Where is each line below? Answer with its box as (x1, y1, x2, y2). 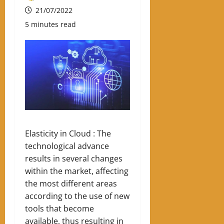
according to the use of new (25, 190, 129, 201)
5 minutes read (25, 19, 76, 29)
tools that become (25, 202, 94, 214)
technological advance (25, 140, 109, 151)
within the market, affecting (25, 165, 128, 176)
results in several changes (25, 152, 122, 164)
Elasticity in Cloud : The (25, 127, 111, 139)
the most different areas (25, 177, 117, 189)
